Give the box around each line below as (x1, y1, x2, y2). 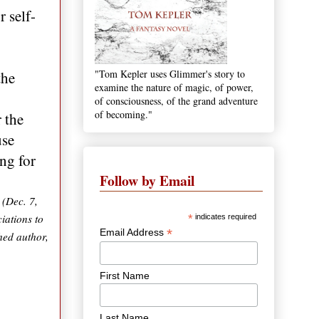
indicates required (192, 211, 256, 221)
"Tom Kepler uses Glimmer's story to (95, 66, 245, 80)
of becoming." (95, 107, 152, 121)
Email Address (100, 226, 167, 238)
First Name (100, 269, 150, 281)
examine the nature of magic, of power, (95, 80, 253, 94)
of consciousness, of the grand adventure (95, 93, 258, 108)
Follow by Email (100, 169, 195, 191)
